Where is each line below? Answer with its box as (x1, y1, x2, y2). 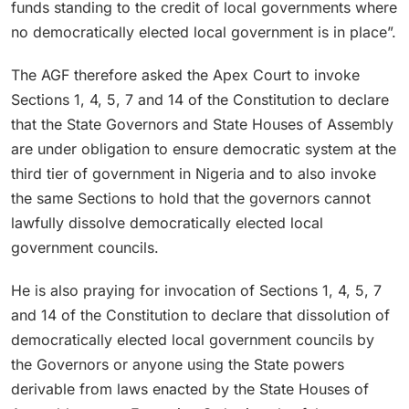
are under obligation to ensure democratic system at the (11, 139, 396, 158)
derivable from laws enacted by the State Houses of (11, 379, 369, 398)
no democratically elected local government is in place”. (11, 22, 396, 41)
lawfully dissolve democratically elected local (11, 213, 323, 232)
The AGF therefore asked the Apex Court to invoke (11, 65, 360, 84)
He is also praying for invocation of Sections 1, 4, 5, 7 (11, 280, 382, 299)
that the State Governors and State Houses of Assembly (11, 114, 393, 133)
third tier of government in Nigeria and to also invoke (11, 163, 376, 183)
